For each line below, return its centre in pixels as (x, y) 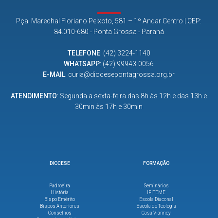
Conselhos (60, 213)
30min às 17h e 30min (109, 106)
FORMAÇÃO (156, 163)
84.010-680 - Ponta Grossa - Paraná (109, 31)
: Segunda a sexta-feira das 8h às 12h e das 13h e (132, 96)
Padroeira (60, 185)
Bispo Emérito (60, 199)
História (60, 192)
